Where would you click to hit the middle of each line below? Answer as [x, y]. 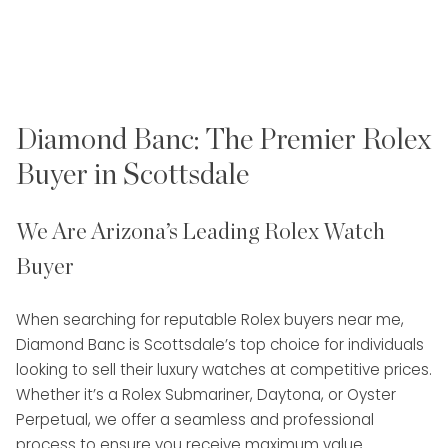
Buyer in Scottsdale [132, 175]
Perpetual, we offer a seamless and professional [195, 420]
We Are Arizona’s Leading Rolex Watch [200, 231]
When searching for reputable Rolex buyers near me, [210, 320]
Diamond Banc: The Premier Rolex [223, 140]
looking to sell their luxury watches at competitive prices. [224, 370]
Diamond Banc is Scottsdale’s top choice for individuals [220, 345]
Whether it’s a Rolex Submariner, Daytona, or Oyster [206, 395]
